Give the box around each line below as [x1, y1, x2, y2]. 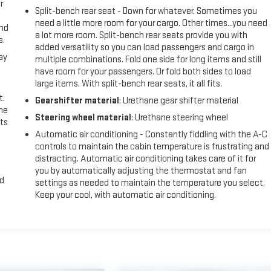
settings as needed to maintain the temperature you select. [35, 177, 266, 189]
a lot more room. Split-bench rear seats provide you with [35, 30, 248, 42]
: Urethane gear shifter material [119, 95, 239, 107]
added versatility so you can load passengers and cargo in [35, 42, 255, 54]
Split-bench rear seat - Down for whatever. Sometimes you [35, 5, 258, 18]
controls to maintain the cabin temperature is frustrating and [35, 141, 270, 153]
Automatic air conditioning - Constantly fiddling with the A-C [35, 129, 268, 141]
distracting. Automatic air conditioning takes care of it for [35, 153, 256, 165]
